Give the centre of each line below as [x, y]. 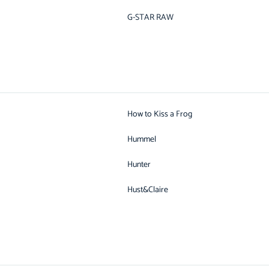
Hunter [139, 165]
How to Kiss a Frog [160, 114]
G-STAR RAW [150, 18]
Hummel [142, 140]
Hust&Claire [148, 190]
